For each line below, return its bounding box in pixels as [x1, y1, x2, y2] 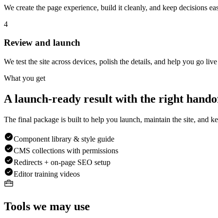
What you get [4, 74, 45, 83]
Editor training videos [14, 169, 80, 178]
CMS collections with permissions [14, 146, 118, 155]
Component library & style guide [14, 134, 114, 143]
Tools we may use [4, 200, 90, 213]
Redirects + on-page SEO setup [14, 158, 110, 166]
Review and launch [4, 37, 80, 48]
